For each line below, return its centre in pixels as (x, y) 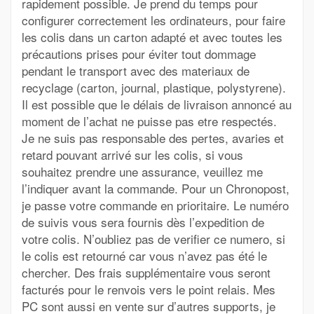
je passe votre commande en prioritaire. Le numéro (155, 205)
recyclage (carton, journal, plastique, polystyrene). (154, 87)
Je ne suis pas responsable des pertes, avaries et (153, 138)
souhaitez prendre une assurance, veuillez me (142, 171)
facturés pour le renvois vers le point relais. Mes (149, 289)
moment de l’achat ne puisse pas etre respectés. (149, 121)
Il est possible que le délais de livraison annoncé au (157, 104)
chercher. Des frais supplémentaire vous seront (146, 272)
